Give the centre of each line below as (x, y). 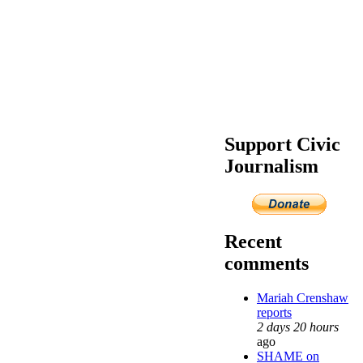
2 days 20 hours (298, 327)
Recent (253, 241)
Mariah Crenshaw (303, 297)
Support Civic (282, 144)
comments (267, 263)
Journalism (271, 166)
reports (274, 312)
